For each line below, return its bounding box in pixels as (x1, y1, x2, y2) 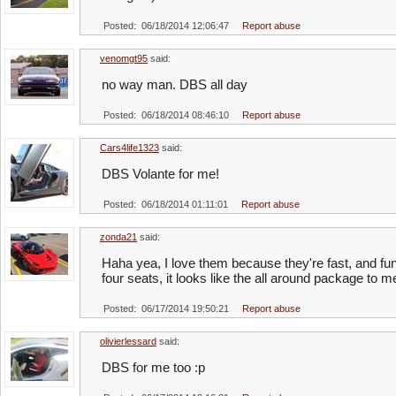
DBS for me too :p (102, 360, 205, 375)
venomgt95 (100, 53, 148, 64)
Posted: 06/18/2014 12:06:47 (103, 20, 229, 31)
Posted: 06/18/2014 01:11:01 (103, 199, 228, 209)
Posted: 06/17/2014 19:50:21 (103, 303, 229, 314)
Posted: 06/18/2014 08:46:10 (103, 110, 229, 120)
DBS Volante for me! (102, 166, 219, 181)
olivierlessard (100, 336, 156, 346)
